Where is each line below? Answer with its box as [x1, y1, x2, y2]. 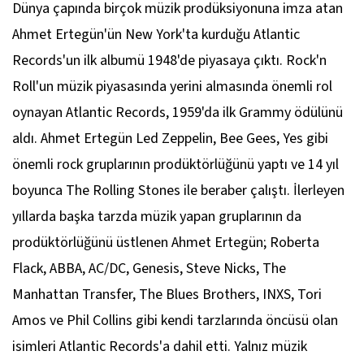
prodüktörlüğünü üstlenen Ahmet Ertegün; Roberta [12, 232, 319, 253]
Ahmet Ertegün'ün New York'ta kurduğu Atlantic [12, 24, 300, 45]
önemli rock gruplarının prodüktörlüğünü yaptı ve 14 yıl [12, 154, 339, 175]
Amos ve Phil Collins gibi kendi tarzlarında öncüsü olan [12, 310, 338, 331]
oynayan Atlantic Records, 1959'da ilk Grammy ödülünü [12, 102, 343, 123]
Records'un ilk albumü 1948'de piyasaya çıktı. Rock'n [12, 50, 327, 71]
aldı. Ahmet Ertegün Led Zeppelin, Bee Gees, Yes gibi [12, 128, 328, 149]
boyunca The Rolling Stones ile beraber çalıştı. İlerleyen [12, 180, 344, 201]
